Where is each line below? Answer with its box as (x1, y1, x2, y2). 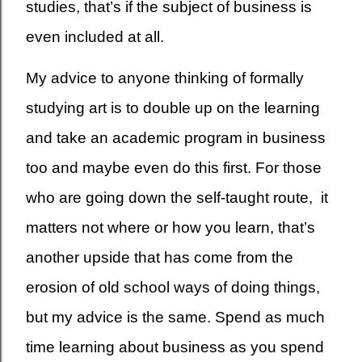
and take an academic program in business (26, 128, 326, 146)
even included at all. (26, 27, 164, 45)
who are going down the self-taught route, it (26, 188, 328, 206)
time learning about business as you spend (26, 338, 324, 356)
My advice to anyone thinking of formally (26, 69, 304, 86)
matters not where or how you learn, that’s (26, 218, 315, 236)
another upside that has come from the (26, 248, 293, 266)
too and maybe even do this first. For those (26, 158, 322, 176)
